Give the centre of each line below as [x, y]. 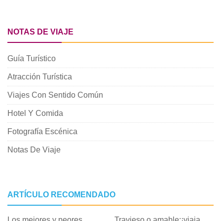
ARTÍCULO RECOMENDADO [61, 195]
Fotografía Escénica [42, 131]
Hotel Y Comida [35, 113]
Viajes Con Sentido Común [55, 95]
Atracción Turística [40, 77]
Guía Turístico [32, 58]
